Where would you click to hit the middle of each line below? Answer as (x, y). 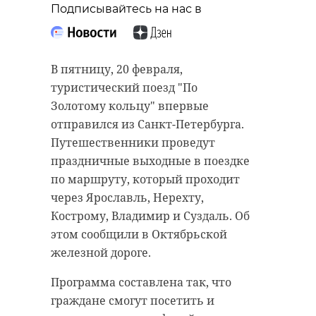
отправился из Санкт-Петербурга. (147, 124)
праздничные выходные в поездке (150, 160)
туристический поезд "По (124, 87)
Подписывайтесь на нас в (126, 8)
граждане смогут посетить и (133, 300)
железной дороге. (101, 252)
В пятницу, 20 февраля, (117, 69)
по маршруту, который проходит (145, 179)
